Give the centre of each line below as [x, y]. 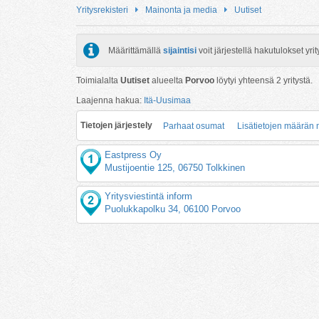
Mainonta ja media [181, 10]
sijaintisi [180, 50]
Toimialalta [98, 80]
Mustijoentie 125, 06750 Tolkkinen [175, 167]
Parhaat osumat [194, 126]
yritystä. [297, 80]
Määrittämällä [136, 50]
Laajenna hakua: [110, 100]
